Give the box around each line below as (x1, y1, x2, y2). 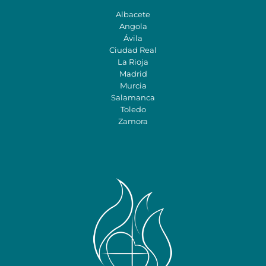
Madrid (119, 69, 147, 79)
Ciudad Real (109, 45, 157, 55)
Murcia (119, 81, 147, 91)
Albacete (116, 9, 150, 20)
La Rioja (118, 57, 148, 67)
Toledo (120, 104, 146, 115)
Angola (119, 21, 147, 31)
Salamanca (111, 93, 155, 103)
